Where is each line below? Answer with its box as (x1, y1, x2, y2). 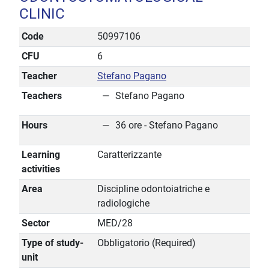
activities (22, 163, 60, 175)
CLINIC (19, 5, 65, 23)
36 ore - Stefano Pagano (115, 119, 218, 131)
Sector (22, 217, 50, 229)
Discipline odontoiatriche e (97, 183, 210, 195)
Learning (22, 149, 60, 161)
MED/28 (97, 217, 133, 229)
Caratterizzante (97, 149, 162, 161)
